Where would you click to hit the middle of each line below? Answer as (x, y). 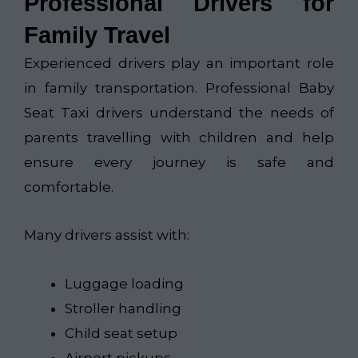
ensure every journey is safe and (179, 162)
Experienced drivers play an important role (179, 63)
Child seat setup (121, 334)
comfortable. (69, 187)
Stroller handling (123, 309)
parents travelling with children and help (179, 137)
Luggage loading (124, 284)
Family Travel (97, 35)
